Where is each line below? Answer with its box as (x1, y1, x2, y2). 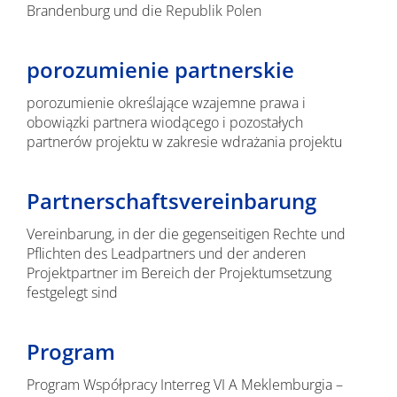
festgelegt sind (26, 283, 118, 302)
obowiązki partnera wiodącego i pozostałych (26, 113, 303, 132)
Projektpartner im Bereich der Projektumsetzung (26, 263, 331, 283)
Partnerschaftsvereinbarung (26, 186, 316, 215)
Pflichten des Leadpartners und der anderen (26, 244, 306, 263)
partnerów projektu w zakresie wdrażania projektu (26, 132, 342, 152)
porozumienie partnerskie (26, 55, 294, 84)
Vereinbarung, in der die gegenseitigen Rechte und (26, 224, 346, 244)
